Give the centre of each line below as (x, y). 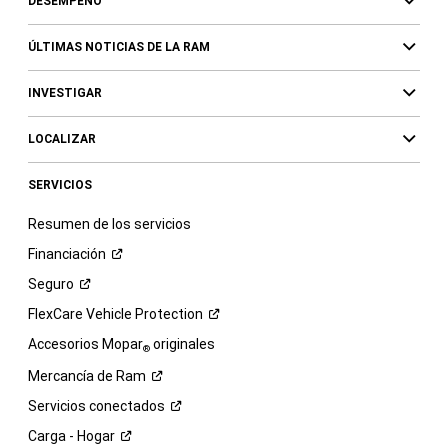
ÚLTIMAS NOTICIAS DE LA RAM (118, 47)
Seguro (50, 284)
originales (182, 344)
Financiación (66, 254)
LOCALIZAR (61, 139)
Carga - (52, 436)
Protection (168, 314)
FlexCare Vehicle (81, 314)
